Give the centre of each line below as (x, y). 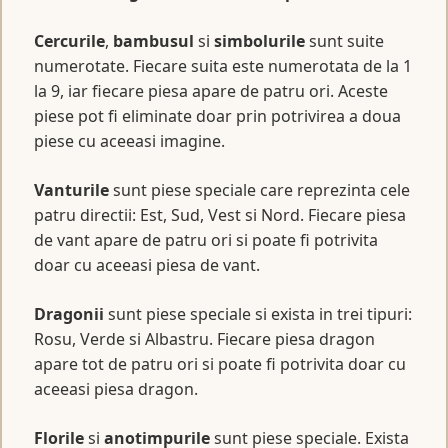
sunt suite (344, 40)
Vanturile (71, 189)
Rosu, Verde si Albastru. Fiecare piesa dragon (204, 338)
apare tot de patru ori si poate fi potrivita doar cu (220, 363)
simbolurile (259, 40)
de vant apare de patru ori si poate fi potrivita (206, 239)
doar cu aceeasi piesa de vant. (147, 264)
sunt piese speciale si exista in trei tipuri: (258, 313)
